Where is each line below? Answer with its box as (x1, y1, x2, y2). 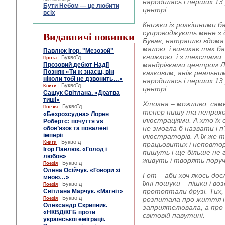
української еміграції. (43, 216, 105, 223)
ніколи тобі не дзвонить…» (43, 75, 123, 82)
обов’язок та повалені (43, 125, 108, 132)
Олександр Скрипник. (43, 202, 107, 209)
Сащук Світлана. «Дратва (43, 89, 120, 96)
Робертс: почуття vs (43, 118, 103, 125)
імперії (43, 132, 63, 139)
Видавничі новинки (43, 31, 135, 42)
